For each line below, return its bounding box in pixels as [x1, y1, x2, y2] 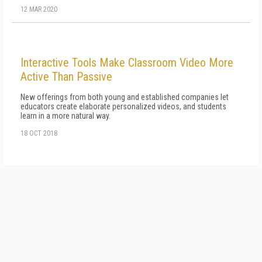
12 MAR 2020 [20, 5, 57, 13]
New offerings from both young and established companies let [20, 92, 229, 102]
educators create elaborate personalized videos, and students [20, 102, 226, 111]
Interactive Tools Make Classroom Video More [20, 56, 233, 70]
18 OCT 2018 [20, 129, 57, 137]
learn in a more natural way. [20, 111, 111, 120]
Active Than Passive [20, 70, 112, 84]
